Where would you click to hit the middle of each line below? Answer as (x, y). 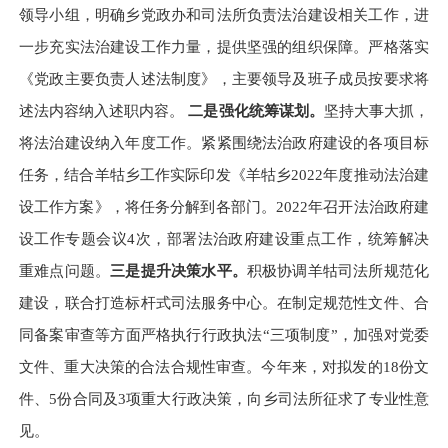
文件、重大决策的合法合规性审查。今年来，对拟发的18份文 (224, 366)
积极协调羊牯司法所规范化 (338, 270)
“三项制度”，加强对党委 (346, 334)
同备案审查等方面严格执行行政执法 (141, 334)
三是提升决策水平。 (178, 270)
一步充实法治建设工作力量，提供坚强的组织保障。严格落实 (224, 46)
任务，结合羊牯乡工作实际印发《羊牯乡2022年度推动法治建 (224, 174)
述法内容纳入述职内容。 (104, 110)
